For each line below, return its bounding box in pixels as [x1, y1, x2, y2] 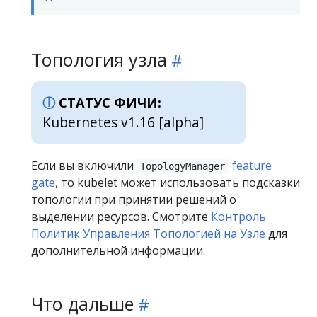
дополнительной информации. [31, 243, 205, 259]
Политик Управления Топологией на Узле [31, 226, 265, 242]
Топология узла [31, 47, 167, 71]
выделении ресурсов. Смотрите [31, 209, 211, 225]
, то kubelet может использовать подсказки [55, 175, 300, 191]
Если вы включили [31, 158, 137, 174]
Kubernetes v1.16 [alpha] [42, 113, 204, 132]
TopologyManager [140, 161, 226, 173]
